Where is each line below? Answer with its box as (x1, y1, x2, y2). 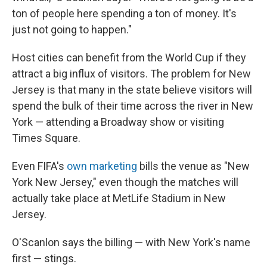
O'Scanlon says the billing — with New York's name (12, 236, 250, 249)
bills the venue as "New (137, 160, 250, 172)
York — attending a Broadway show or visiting (12, 116, 224, 128)
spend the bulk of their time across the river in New (12, 100, 253, 112)
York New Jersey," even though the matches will (12, 176, 238, 188)
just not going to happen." (12, 23, 132, 36)
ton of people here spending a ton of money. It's (12, 7, 237, 20)
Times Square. (12, 132, 80, 144)
